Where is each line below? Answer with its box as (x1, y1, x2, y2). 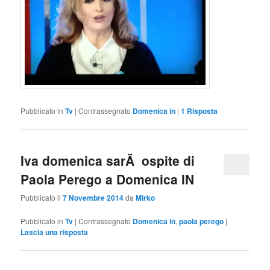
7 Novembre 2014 (63, 192, 124, 204)
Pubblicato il (20, 192, 63, 203)
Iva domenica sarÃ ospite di (20, 151, 195, 169)
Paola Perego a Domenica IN (20, 169, 195, 188)
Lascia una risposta (20, 227, 89, 238)
